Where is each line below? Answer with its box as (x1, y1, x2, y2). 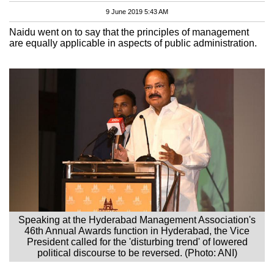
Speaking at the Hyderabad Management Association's (18, 214, 256, 225)
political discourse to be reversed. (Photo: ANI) (37, 247, 237, 258)
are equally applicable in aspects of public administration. (9, 37, 257, 48)
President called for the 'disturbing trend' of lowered (26, 236, 248, 247)
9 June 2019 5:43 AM (106, 7, 168, 15)
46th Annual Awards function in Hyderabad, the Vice (24, 225, 250, 236)
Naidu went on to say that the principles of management (9, 26, 249, 37)
